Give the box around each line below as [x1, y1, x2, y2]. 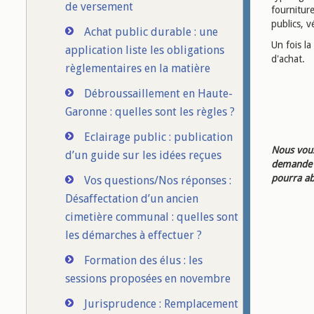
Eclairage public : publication [84, 130, 233, 144]
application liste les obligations [65, 43, 224, 57]
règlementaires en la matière [65, 62, 216, 75]
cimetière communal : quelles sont [65, 210, 238, 224]
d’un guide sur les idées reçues [65, 149, 224, 162]
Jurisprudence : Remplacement [84, 297, 238, 310]
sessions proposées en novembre [65, 272, 231, 285]
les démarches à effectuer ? [65, 228, 202, 242]
